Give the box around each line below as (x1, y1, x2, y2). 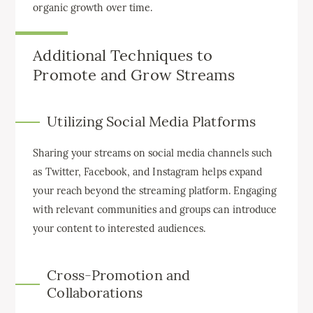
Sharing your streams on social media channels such (33, 147, 272, 160)
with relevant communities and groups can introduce (33, 203, 277, 217)
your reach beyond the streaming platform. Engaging (33, 184, 277, 198)
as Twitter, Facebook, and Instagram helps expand (33, 166, 263, 179)
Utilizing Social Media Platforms (47, 112, 256, 131)
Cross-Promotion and (47, 266, 190, 284)
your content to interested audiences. (33, 222, 206, 235)
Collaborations (47, 284, 143, 302)
